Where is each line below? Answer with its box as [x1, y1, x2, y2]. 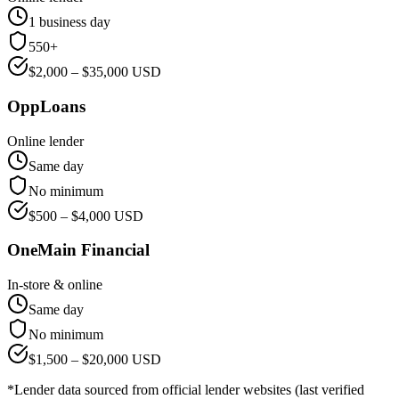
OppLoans [7, 97, 85, 116]
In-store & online [7, 277, 102, 293]
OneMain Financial [7, 240, 150, 260]
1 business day [28, 14, 110, 30]
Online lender [7, 133, 84, 149]
